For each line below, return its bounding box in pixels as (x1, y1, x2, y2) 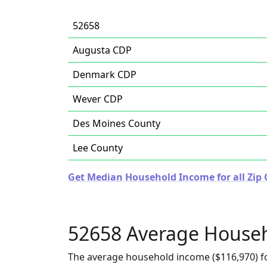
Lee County (73, 141, 123, 154)
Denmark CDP (73, 68, 136, 81)
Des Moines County (73, 117, 160, 130)
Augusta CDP (73, 44, 132, 57)
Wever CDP (73, 92, 123, 105)
